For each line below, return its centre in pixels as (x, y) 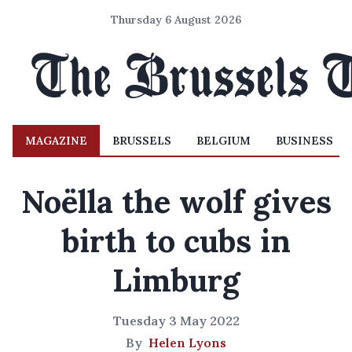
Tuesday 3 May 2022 (176, 321)
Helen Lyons (187, 343)
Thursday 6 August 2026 (176, 20)
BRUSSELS (142, 141)
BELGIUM (224, 141)
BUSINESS (304, 141)
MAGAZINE (56, 141)
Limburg (176, 280)
